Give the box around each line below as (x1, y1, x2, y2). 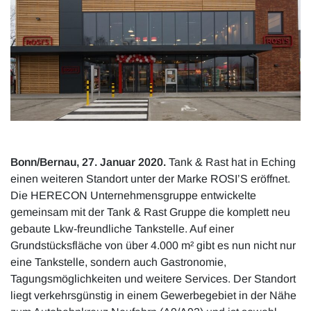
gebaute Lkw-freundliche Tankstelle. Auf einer (10, 223, 234, 235)
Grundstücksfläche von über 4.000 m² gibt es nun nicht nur (10, 239, 296, 252)
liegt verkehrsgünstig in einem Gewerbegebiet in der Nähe (10, 289, 296, 302)
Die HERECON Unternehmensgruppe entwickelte (10, 190, 256, 202)
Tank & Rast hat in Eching (166, 156, 296, 169)
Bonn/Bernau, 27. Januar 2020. (10, 156, 166, 169)
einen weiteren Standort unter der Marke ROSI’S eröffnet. (10, 173, 290, 185)
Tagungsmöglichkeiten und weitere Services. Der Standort (10, 273, 296, 285)
